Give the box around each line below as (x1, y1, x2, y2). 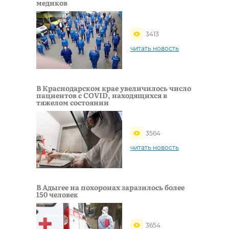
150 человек (36, 189, 78, 199)
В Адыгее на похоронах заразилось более (36, 181, 185, 192)
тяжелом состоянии (36, 97, 109, 107)
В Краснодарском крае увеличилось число (36, 82, 191, 93)
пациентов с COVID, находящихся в (36, 89, 167, 100)
